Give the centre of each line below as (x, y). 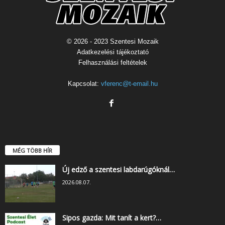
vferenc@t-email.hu (129, 83)
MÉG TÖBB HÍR (32, 150)
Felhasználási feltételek (113, 62)
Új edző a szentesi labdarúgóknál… (119, 169)
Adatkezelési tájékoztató (113, 52)
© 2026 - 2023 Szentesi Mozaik (113, 41)
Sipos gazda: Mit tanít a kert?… (112, 217)
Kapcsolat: (84, 83)
